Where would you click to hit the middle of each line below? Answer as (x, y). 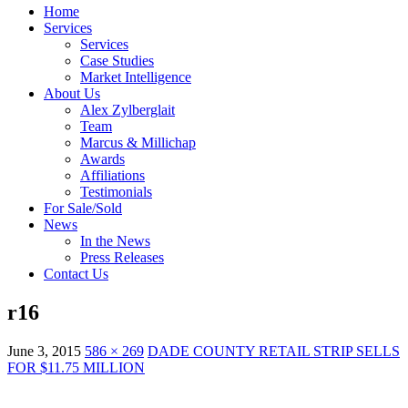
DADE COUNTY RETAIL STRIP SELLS (274, 351)
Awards (102, 159)
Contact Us (76, 274)
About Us (72, 93)
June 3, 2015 (44, 351)
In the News (115, 241)
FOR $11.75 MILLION (76, 367)
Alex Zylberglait (127, 110)
